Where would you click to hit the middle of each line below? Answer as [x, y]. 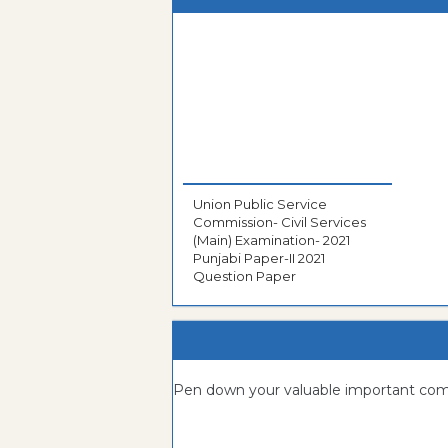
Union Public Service [260, 204]
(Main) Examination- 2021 [271, 240]
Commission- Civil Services [279, 222]
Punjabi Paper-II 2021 [259, 258]
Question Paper [244, 276]
